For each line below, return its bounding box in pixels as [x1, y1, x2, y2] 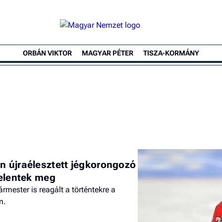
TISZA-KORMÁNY [143, 49, 199, 57]
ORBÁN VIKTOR [23, 49, 72, 57]
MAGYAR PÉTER [82, 49, 133, 57]
